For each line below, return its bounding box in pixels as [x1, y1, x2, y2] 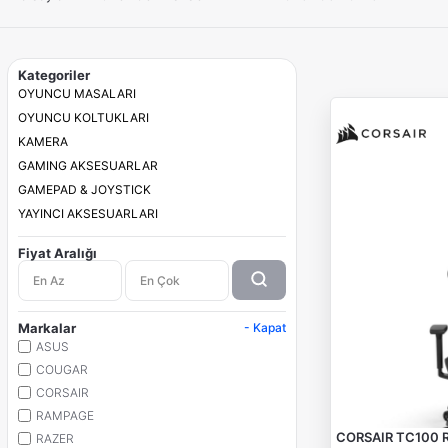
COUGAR [35, 362, 88, 377]
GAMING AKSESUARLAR [17, 158, 158, 173]
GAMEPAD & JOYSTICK [17, 182, 151, 197]
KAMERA [17, 134, 68, 149]
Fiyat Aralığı [17, 245, 97, 261]
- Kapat [243, 320, 286, 335]
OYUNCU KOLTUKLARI [17, 110, 149, 125]
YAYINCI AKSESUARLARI [17, 206, 158, 221]
